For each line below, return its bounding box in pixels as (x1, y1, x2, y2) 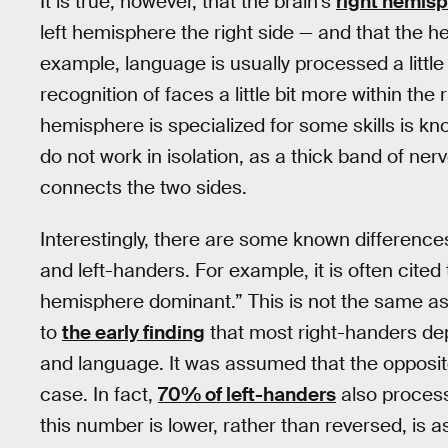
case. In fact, (40, 382, 158, 408)
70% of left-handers (158, 382, 336, 408)
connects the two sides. (40, 174, 247, 200)
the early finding (62, 320, 205, 346)
